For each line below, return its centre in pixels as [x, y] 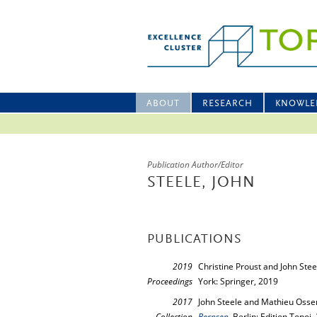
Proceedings [170, 281]
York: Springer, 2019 [238, 281]
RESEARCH [227, 104]
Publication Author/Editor [195, 165]
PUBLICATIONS [195, 240]
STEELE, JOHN [201, 183]
